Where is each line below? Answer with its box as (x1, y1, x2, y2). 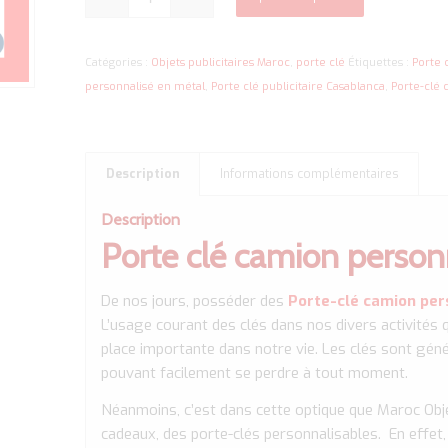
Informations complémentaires (220, 166, 400, 183)
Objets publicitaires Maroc (151, 55, 291, 71)
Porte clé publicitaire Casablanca (211, 79, 386, 95)
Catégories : (85, 55, 152, 71)
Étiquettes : (348, 55, 413, 71)
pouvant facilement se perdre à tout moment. (101, 363, 409, 384)
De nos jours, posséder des (101, 291, 289, 312)
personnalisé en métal (85, 79, 206, 95)
